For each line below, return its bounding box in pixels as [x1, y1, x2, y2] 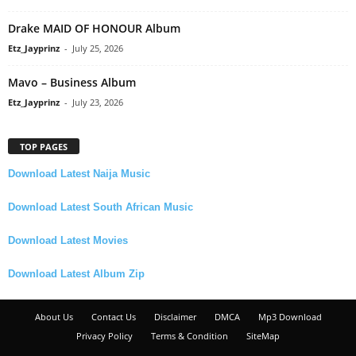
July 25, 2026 [72, 42, 123, 55]
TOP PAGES [20, 141, 68, 153]
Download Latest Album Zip [8, 268, 145, 281]
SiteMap [246, 330, 280, 342]
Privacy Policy [76, 330, 133, 342]
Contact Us [91, 311, 136, 323]
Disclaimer [153, 311, 196, 323]
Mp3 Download [257, 311, 322, 323]
